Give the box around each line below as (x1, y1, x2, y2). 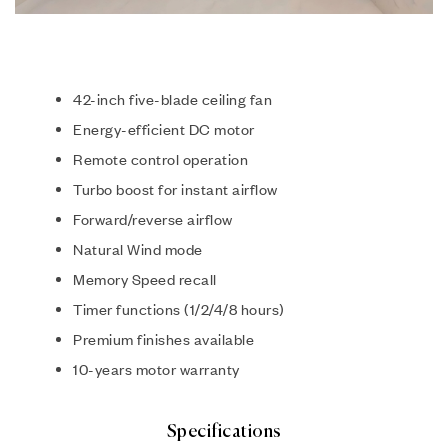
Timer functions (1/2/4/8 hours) (73, 300, 285, 319)
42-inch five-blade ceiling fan (73, 90, 272, 109)
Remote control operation (73, 150, 248, 169)
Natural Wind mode (73, 240, 203, 259)
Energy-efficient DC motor (73, 120, 255, 139)
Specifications (166, 423, 282, 442)
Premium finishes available (73, 330, 254, 349)
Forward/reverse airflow (73, 210, 233, 229)
